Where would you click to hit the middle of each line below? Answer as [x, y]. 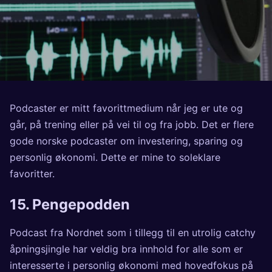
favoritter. [32, 174]
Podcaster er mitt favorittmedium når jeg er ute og [126, 108]
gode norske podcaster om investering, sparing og [126, 141]
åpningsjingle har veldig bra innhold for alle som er [126, 249]
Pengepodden [81, 205]
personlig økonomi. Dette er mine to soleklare [115, 158]
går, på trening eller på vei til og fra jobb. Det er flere [132, 125]
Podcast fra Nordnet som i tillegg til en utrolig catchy [133, 232]
